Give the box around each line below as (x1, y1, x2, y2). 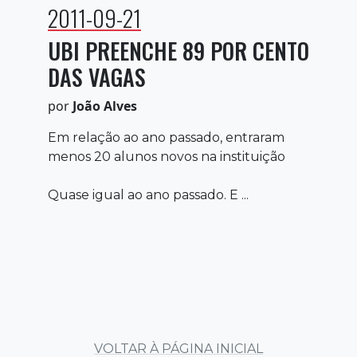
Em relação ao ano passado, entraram (48, 129, 284, 145)
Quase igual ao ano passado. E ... (48, 186, 249, 202)
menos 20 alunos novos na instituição (48, 148, 285, 164)
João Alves (73, 96, 137, 115)
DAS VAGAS (48, 60, 146, 93)
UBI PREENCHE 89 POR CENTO (48, 33, 309, 67)
